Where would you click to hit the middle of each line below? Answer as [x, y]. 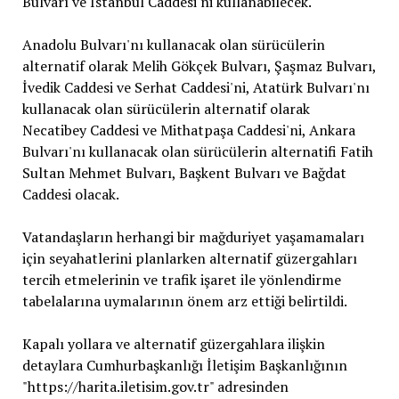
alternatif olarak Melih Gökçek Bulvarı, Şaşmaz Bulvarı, [199, 65]
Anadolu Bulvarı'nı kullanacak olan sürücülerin [173, 44]
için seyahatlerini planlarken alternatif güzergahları [189, 258]
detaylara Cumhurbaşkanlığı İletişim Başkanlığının [184, 365]
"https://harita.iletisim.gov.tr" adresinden [155, 386]
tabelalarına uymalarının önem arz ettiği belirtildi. [184, 301]
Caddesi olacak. [70, 194]
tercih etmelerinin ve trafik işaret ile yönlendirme [181, 279]
